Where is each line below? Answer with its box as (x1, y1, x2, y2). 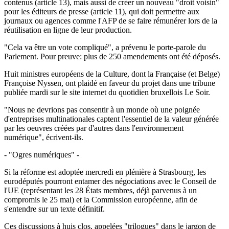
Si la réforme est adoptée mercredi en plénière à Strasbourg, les (4, 167, 206, 176)
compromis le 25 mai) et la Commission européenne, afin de (4, 195, 197, 204)
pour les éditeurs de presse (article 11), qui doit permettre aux (4, 7, 199, 16)
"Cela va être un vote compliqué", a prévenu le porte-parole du (4, 42, 206, 52)
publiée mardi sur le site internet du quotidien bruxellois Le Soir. (4, 87, 210, 97)
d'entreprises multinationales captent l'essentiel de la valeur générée (4, 114, 219, 123)
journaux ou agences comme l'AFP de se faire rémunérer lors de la (4, 16, 217, 25)
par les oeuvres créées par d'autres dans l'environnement (4, 123, 184, 132)
